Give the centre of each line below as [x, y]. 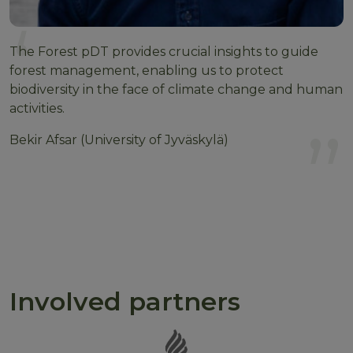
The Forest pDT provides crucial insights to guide [164, 51]
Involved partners [125, 301]
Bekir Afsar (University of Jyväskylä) [119, 139]
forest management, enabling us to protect [147, 70]
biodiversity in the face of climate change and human [176, 89]
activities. [37, 108]
